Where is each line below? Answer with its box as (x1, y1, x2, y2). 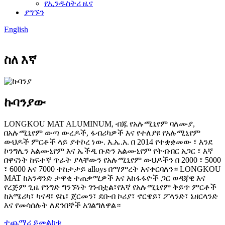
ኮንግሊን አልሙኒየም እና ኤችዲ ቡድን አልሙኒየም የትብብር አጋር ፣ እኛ (4, 146, 213, 155)
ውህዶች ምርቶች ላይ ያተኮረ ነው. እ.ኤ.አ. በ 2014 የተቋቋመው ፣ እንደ (4, 137, 213, 146)
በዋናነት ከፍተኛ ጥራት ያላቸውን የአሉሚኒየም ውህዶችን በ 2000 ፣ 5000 (4, 155, 221, 164)
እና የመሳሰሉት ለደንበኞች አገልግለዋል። (4, 200, 121, 209)
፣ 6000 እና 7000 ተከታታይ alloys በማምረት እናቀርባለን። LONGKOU (4, 164, 221, 173)
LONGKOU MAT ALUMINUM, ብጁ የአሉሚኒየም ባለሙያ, (4, 119, 195, 128)
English (4, 25, 28, 34)
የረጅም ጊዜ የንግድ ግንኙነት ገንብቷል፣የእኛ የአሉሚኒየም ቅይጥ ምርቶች (4, 182, 216, 191)
